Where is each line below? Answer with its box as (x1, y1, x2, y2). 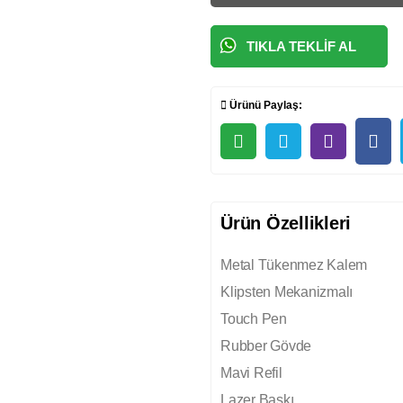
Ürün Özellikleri (220, 212, 352, 233)
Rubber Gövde (220, 337, 312, 354)
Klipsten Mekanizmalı (220, 283, 354, 300)
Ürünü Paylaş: (227, 98, 302, 112)
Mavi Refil (220, 364, 282, 381)
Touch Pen (220, 310, 287, 327)
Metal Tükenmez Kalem (220, 256, 368, 273)
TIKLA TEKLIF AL (246, 39, 357, 54)
